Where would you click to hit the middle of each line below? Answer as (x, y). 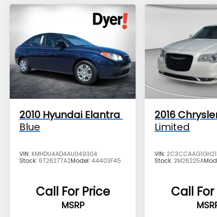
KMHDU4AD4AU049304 (64, 154)
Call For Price (73, 191)
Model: (81, 160)
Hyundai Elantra (81, 115)
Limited (172, 127)
